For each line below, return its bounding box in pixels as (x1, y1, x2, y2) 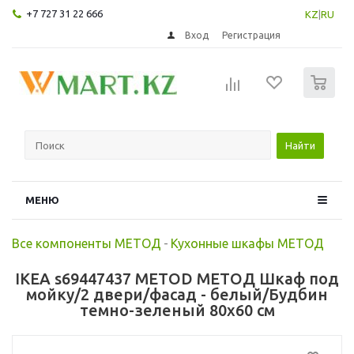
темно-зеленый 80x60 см (79, 300, 275, 319)
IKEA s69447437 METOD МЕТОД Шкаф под (15, 269, 339, 288)
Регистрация (222, 29, 281, 40)
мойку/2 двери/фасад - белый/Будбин (26, 284, 328, 303)
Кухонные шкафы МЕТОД (171, 235, 324, 250)
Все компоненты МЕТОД (12, 235, 161, 250)
